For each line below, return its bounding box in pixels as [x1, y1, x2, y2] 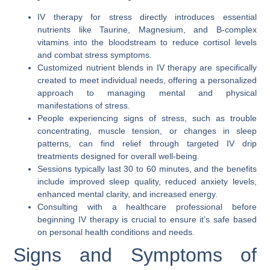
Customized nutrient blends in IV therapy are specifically [37, 63, 257, 73]
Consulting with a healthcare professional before [37, 202, 257, 212]
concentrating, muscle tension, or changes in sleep [37, 126, 257, 136]
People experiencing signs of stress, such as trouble [37, 113, 257, 124]
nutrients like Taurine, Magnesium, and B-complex [37, 25, 257, 35]
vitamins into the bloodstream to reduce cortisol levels [37, 37, 257, 48]
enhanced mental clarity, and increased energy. [37, 189, 218, 199]
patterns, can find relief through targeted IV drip [37, 139, 257, 149]
